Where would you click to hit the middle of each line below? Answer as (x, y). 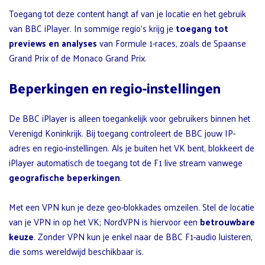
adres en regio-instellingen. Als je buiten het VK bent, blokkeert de (132, 147)
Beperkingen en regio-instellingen (115, 88)
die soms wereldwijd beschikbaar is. (76, 251)
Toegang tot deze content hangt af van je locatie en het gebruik (127, 13)
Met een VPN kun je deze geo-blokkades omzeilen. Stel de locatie (132, 206)
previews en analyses (53, 43)
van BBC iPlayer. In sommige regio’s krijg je (92, 28)
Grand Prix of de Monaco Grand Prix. (78, 57)
